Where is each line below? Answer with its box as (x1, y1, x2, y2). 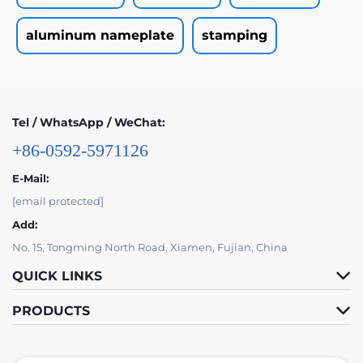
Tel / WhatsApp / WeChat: (12, 114, 165, 130)
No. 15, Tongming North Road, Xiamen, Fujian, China (12, 240, 288, 254)
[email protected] (12, 194, 104, 207)
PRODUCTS (12, 302, 90, 318)
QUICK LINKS (12, 267, 102, 284)
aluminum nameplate (26, 27, 174, 43)
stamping (202, 27, 267, 43)
